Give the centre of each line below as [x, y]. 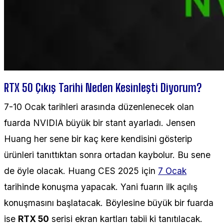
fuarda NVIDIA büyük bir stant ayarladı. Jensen [100, 122]
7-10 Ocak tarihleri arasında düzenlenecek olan [99, 106]
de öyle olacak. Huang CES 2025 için [81, 170]
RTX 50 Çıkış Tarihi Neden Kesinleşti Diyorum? [103, 87]
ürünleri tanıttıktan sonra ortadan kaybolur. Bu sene [107, 154]
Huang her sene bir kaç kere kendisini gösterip [98, 138]
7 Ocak [172, 170]
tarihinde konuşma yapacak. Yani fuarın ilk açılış [101, 186]
